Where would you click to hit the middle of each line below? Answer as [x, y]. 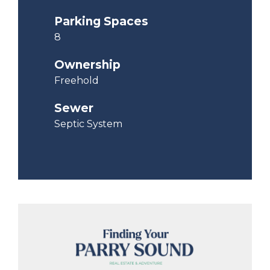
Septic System [88, 124]
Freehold [77, 81]
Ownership [87, 65]
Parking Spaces [101, 22]
